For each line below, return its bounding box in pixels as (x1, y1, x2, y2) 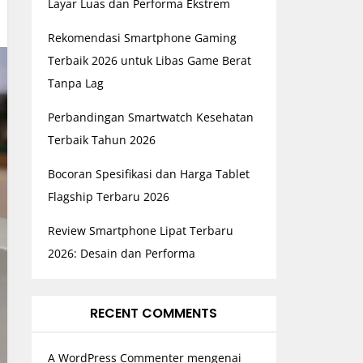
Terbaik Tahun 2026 (47, 132, 156, 147)
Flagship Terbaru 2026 (47, 189, 169, 204)
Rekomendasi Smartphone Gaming (47, 30, 237, 45)
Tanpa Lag (47, 75, 104, 91)
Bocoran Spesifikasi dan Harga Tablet (47, 166, 250, 181)
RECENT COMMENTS (90, 304, 218, 322)
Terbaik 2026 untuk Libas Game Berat (47, 53, 251, 68)
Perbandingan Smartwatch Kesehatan (47, 109, 254, 125)
